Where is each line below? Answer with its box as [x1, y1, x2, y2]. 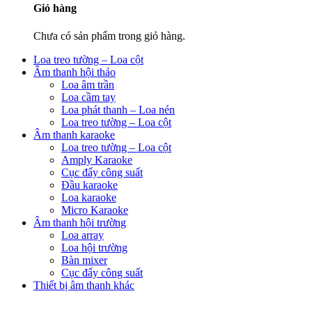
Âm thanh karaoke [33, 128, 115, 141]
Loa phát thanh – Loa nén [61, 103, 175, 116]
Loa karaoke [61, 191, 116, 203]
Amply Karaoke [61, 153, 132, 166]
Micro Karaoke [61, 203, 128, 216]
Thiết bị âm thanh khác [33, 279, 134, 291]
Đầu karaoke [61, 178, 118, 191]
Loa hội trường [61, 241, 127, 253]
